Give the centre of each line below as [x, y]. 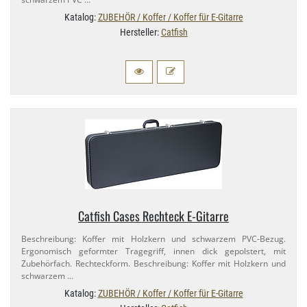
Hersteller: [140, 32]
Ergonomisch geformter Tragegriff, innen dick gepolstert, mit [153, 251]
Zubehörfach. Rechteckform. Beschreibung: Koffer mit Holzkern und [153, 263]
